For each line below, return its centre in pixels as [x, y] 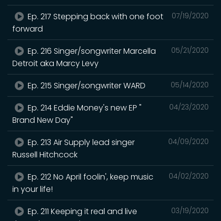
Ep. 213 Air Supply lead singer [80, 142]
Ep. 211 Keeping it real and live [82, 211]
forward [28, 29]
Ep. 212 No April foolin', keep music [90, 177]
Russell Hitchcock [45, 154]
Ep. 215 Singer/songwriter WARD [86, 85]
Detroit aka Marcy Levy [55, 63]
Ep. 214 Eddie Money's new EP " [84, 108]
